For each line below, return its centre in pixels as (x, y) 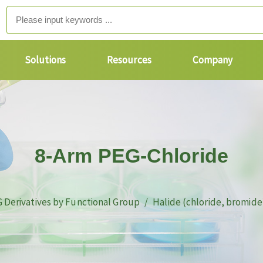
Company (213, 60)
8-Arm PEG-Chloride (131, 156)
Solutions (45, 60)
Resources (129, 60)
